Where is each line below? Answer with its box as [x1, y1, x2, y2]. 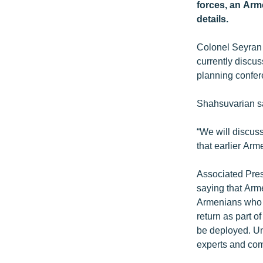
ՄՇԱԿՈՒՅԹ [9, 17, 60, 28]
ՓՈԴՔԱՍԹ [9, 207, 57, 218]
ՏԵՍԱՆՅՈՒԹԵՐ [9, 144, 78, 155]
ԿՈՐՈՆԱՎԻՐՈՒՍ [9, 102, 83, 113]
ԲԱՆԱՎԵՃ [9, 165, 55, 176]
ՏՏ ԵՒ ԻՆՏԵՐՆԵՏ [9, 80, 80, 92]
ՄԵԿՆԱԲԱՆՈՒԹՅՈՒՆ [9, 59, 103, 70]
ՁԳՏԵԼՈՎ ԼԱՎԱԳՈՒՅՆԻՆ [9, 186, 121, 197]
